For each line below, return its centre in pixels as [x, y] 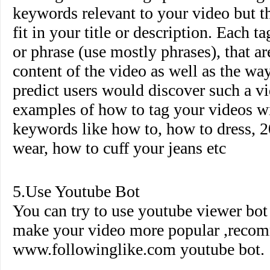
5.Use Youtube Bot [76, 191]
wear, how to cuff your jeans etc [119, 148]
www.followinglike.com [94, 249]
